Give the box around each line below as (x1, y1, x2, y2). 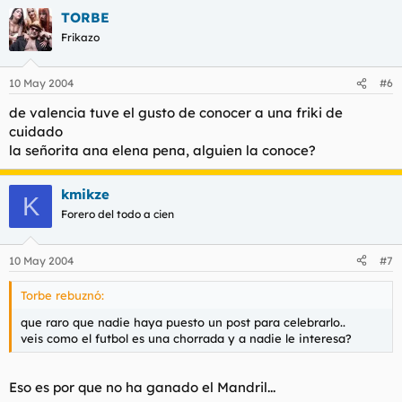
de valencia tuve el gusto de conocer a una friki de (9, 104, 343, 121)
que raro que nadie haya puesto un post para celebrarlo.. (21, 314, 345, 329)
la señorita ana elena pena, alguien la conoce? (9, 142, 316, 159)
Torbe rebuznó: (21, 287, 104, 302)
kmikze (61, 186, 109, 203)
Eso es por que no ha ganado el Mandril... (9, 379, 275, 396)
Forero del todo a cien (61, 207, 174, 221)
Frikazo (61, 30, 100, 44)
